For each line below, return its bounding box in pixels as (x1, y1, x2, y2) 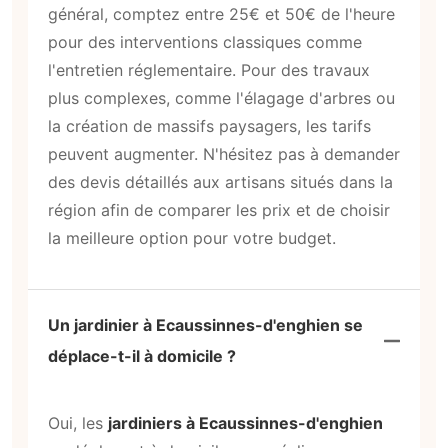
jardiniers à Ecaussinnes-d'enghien (108, 413, 383, 434)
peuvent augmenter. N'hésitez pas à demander (48, 143, 400, 164)
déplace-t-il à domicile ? (48, 346, 236, 367)
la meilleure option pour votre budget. (48, 227, 336, 248)
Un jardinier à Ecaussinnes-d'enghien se (48, 315, 363, 336)
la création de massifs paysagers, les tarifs (48, 115, 371, 136)
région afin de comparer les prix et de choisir (48, 199, 390, 220)
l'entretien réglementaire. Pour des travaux (48, 59, 370, 80)
